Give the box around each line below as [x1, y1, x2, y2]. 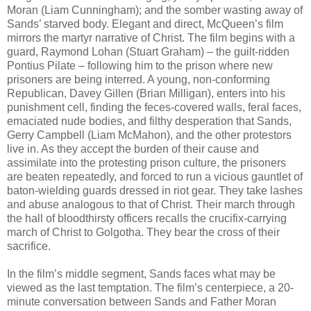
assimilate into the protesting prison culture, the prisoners [7, 157, 286, 169]
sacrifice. [7, 240, 51, 253]
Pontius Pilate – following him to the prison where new [7, 60, 273, 72]
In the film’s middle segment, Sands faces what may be [7, 268, 276, 280]
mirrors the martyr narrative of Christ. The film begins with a [7, 32, 295, 44]
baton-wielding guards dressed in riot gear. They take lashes [7, 185, 303, 197]
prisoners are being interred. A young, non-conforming [7, 74, 270, 86]
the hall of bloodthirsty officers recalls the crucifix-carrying [7, 212, 287, 225]
